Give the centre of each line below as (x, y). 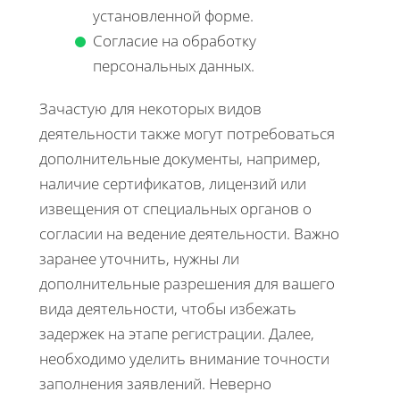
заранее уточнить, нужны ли (139, 258)
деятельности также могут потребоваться (187, 133)
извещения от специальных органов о (175, 208)
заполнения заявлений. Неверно (155, 383)
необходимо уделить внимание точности (184, 358)
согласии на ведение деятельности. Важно (189, 233)
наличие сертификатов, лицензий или (173, 183)
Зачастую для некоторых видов (150, 108)
